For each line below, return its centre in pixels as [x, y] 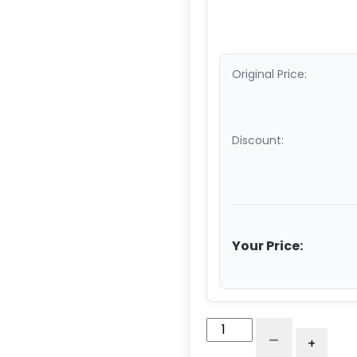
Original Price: [269, 74]
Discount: [258, 140]
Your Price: [267, 246]
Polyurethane [298, 345]
